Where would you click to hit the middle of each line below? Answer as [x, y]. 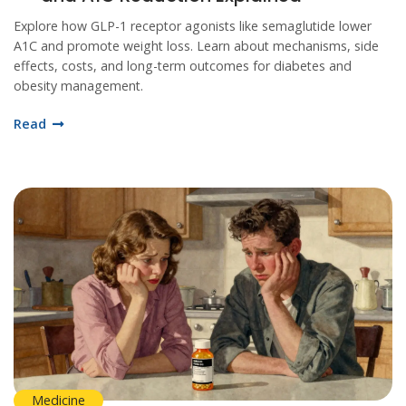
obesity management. [78, 85]
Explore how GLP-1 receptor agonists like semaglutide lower [193, 25]
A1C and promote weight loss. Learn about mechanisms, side [196, 45]
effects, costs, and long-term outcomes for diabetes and [183, 65]
